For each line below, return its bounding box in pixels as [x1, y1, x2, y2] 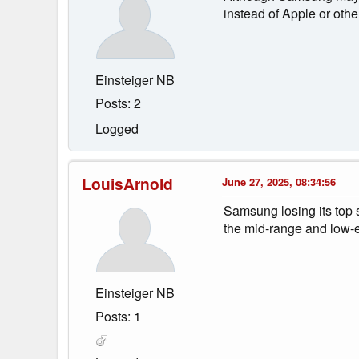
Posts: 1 [95, 306, 141, 325]
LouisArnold [82, 171, 173, 195]
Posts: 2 [95, 93, 141, 112]
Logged [95, 119, 139, 138]
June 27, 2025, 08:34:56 [222, 173, 336, 189]
